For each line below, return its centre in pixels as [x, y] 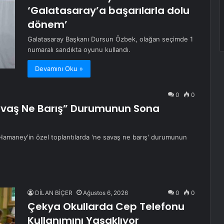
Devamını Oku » [59, 69]
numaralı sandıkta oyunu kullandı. [79, 50]
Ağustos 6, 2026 [105, 193]
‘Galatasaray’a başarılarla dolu [108, 11]
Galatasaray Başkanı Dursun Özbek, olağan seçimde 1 [110, 39]
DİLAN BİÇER [54, 193]
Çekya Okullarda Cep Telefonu [106, 207]
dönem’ [47, 25]
